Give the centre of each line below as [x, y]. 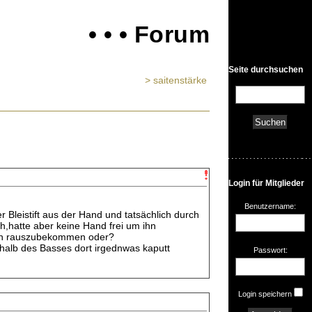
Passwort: [270, 250]
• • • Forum [149, 34]
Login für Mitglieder [266, 183]
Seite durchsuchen [266, 70]
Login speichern [265, 294]
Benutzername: [270, 206]
